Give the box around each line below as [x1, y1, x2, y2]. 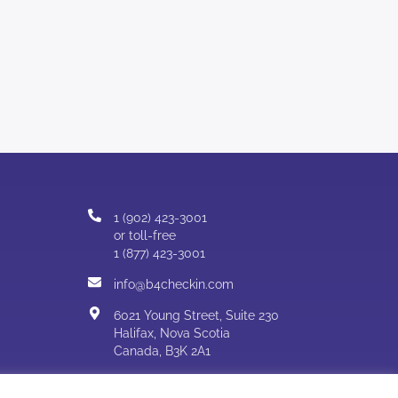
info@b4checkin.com [113, 277, 234, 292]
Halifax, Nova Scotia [113, 326, 230, 341]
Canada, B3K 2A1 [113, 344, 211, 359]
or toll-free [113, 228, 176, 243]
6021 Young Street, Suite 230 [113, 308, 279, 323]
